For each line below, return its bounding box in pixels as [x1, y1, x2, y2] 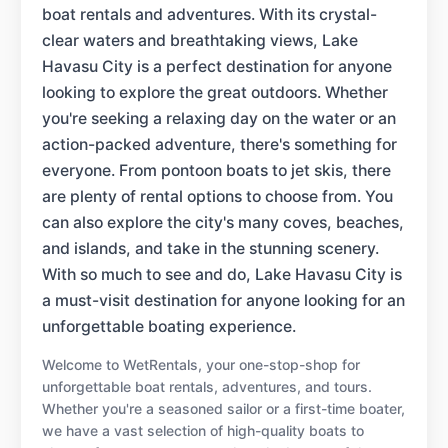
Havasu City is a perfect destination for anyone [42, 56, 392, 76]
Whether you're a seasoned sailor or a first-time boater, [42, 399, 405, 417]
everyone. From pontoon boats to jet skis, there [42, 160, 391, 180]
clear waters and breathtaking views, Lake [42, 30, 358, 50]
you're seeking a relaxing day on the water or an [42, 108, 396, 128]
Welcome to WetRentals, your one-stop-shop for [42, 355, 360, 373]
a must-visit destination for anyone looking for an [42, 290, 405, 310]
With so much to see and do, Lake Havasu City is [42, 264, 402, 284]
